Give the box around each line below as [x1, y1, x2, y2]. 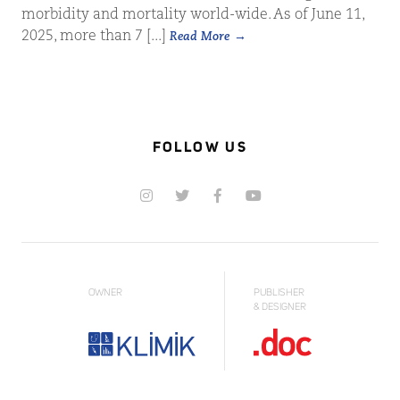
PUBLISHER [254, 287, 304, 297]
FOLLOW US [152, 141, 248, 155]
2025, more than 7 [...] [21, 29, 170, 44]
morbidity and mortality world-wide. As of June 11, [21, 8, 364, 22]
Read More [170, 31, 229, 43]
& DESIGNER [254, 302, 306, 312]
